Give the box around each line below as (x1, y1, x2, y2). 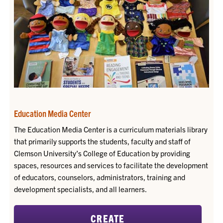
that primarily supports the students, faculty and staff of (13, 136, 191, 146)
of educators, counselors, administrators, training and (13, 172, 185, 182)
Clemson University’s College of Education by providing (13, 148, 190, 158)
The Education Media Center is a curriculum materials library (13, 124, 208, 134)
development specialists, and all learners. (13, 184, 147, 194)
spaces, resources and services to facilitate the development (13, 160, 208, 170)
